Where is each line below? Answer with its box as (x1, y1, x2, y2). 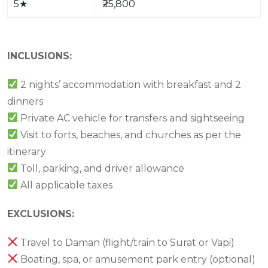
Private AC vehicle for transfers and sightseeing (18, 112, 245, 124)
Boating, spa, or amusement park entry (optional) (18, 253, 256, 265)
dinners (7, 95, 43, 107)
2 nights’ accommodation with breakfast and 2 (18, 78, 242, 90)
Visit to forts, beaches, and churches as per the (18, 129, 242, 141)
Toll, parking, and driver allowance (18, 162, 185, 174)
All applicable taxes (18, 179, 113, 191)
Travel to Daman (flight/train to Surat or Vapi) (18, 236, 235, 248)
